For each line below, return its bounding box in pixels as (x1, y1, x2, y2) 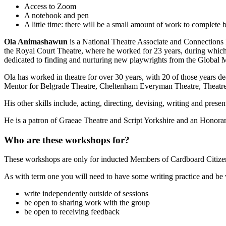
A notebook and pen (24, 11, 89, 20)
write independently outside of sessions (24, 189, 148, 198)
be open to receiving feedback (24, 207, 120, 216)
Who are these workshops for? (4, 134, 130, 145)
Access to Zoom (24, 2, 76, 11)
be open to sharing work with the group (24, 198, 150, 207)
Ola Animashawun (4, 37, 68, 46)
